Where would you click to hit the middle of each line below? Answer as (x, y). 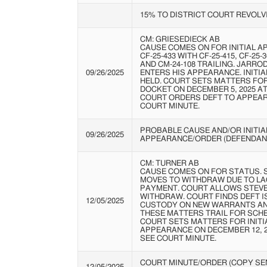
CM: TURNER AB (169, 164)
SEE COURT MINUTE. (178, 239)
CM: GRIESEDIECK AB (180, 40)
